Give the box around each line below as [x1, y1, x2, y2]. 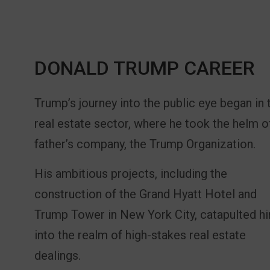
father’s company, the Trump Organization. [34, 137, 256, 152]
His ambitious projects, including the [34, 166, 227, 181]
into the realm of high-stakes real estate [34, 228, 246, 243]
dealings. [34, 248, 81, 263]
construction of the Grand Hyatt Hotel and [34, 187, 257, 202]
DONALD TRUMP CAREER [34, 57, 255, 80]
